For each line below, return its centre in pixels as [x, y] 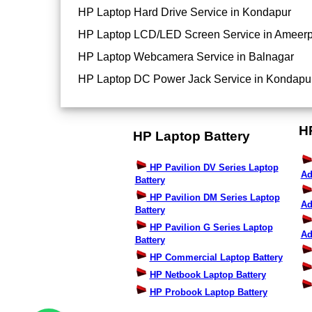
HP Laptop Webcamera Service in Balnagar [186, 57]
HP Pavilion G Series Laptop [211, 228]
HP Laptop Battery [191, 136]
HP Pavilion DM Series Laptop [213, 198]
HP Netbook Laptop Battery [208, 275]
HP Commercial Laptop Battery [216, 258]
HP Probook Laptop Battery [208, 292]
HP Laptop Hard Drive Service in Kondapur [185, 13]
